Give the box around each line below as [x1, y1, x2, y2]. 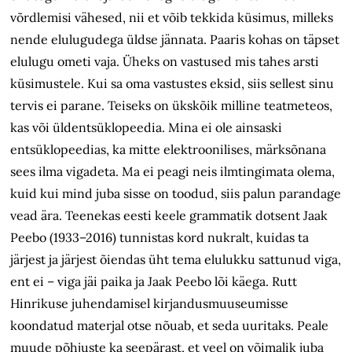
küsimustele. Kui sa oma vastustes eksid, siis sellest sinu [10, 75, 335, 92]
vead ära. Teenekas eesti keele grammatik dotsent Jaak [10, 207, 328, 224]
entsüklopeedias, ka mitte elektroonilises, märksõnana [10, 141, 327, 158]
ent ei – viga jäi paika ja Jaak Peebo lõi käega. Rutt [10, 273, 298, 290]
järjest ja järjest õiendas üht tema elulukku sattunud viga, [10, 251, 342, 268]
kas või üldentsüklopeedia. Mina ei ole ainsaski [10, 119, 283, 136]
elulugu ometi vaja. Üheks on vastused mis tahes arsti [10, 53, 320, 70]
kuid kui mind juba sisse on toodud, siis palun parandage [10, 185, 342, 202]
